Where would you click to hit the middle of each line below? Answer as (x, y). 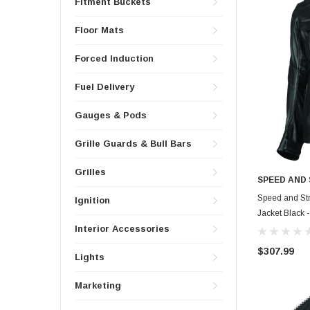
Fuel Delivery (104, 87)
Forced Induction (114, 59)
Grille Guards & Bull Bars (133, 144)
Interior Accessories (122, 229)
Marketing (98, 286)
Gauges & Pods (111, 116)
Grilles (90, 172)
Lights (90, 257)
